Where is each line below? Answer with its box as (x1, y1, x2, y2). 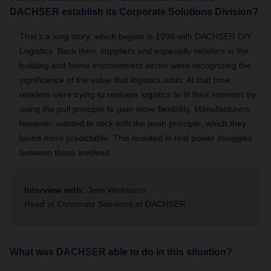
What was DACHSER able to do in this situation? (10, 247, 232, 257)
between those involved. (19, 148, 112, 157)
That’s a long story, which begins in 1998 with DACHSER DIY (19, 31, 252, 41)
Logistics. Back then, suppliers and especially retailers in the (19, 46, 249, 56)
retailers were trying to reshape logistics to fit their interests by (19, 90, 256, 99)
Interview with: (24, 185, 85, 195)
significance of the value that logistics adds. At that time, (19, 75, 232, 85)
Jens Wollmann (85, 185, 146, 195)
